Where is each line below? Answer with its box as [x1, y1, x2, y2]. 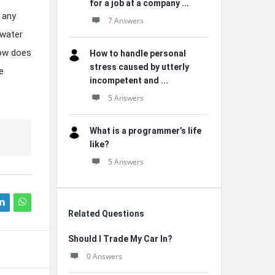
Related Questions [68, 209, 144, 219]
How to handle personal [90, 48, 186, 58]
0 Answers [87, 251, 122, 261]
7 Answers [108, 15, 144, 26]
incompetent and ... [90, 76, 168, 85]
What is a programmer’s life [90, 126, 201, 136]
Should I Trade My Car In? [68, 234, 172, 244]
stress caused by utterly [90, 62, 189, 72]
